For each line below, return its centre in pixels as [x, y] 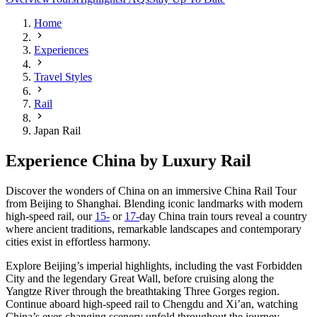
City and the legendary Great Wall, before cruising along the [140, 279]
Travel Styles [63, 77]
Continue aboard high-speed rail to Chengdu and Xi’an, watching [152, 304]
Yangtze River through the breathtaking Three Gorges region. [143, 292]
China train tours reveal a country [231, 217]
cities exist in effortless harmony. [78, 242]
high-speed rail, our [50, 217]
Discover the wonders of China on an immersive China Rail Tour [151, 191]
